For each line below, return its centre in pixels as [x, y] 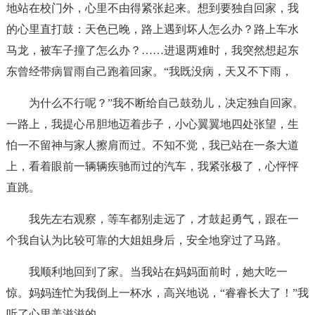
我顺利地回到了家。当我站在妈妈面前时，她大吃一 [158, 272]
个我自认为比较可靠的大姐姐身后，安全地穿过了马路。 [147, 240]
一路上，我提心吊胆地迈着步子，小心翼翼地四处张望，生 [152, 124]
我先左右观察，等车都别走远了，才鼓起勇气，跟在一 [163, 219]
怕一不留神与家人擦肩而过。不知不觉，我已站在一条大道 [152, 145]
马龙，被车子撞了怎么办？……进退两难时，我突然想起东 [152, 50]
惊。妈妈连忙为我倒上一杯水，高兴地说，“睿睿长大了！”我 [157, 293]
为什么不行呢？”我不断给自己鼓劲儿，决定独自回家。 [166, 103]
